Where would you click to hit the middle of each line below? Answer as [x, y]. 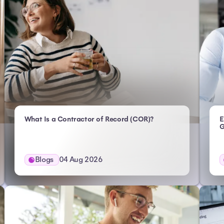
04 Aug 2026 [81, 159]
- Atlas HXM [173, 119]
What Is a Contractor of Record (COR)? [89, 119]
